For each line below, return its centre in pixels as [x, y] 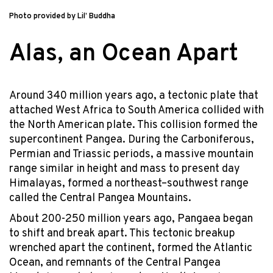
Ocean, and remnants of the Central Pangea [115, 263]
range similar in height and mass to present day [125, 169]
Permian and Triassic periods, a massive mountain [131, 155]
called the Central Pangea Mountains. [101, 199]
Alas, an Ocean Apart [124, 55]
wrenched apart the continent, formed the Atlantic [131, 248]
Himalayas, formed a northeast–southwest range [129, 184]
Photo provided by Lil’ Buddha [62, 17]
